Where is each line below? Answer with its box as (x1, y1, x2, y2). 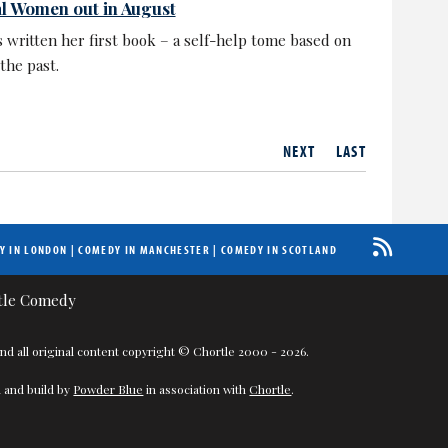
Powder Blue (73, 380, 144, 397)
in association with (143, 380, 250, 397)
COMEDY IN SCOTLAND (220, 241, 337, 257)
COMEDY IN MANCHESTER (78, 241, 210, 257)
